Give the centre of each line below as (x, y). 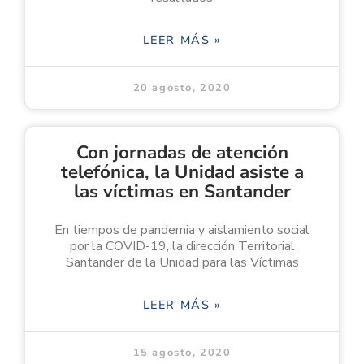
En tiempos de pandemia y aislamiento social (182, 230)
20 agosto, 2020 (182, 87)
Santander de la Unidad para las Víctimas (182, 262)
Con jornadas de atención (182, 152)
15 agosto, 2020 (182, 352)
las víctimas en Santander (182, 191)
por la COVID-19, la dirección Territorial (182, 246)
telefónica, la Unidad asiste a (182, 171)
